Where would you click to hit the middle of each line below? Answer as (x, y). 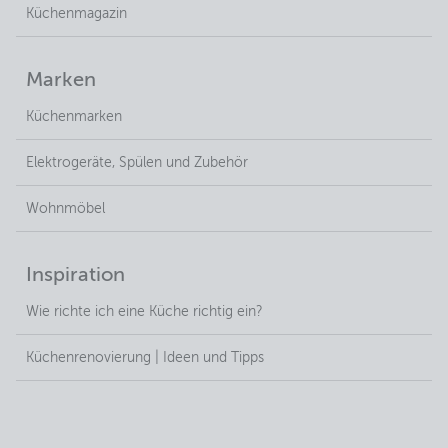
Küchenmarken (74, 117)
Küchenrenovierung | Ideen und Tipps (145, 358)
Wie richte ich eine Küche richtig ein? (144, 312)
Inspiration (75, 276)
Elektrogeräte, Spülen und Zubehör (137, 163)
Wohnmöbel (65, 209)
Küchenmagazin (76, 14)
